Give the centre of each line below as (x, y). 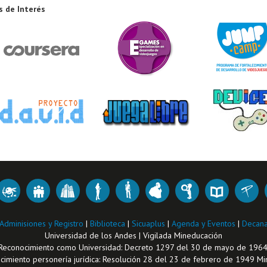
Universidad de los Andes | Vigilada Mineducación (133, 235)
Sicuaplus (150, 223)
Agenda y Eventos (205, 223)
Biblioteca (109, 223)
